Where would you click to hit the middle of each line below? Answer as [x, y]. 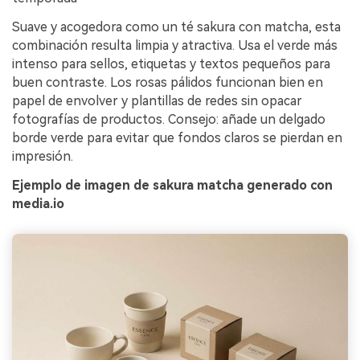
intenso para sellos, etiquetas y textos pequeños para [171, 64]
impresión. [43, 157]
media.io [38, 203]
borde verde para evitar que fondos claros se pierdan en [177, 138]
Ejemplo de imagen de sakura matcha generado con [172, 185]
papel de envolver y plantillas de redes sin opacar [157, 101]
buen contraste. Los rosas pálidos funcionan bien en [168, 83]
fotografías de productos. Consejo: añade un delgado [169, 120]
